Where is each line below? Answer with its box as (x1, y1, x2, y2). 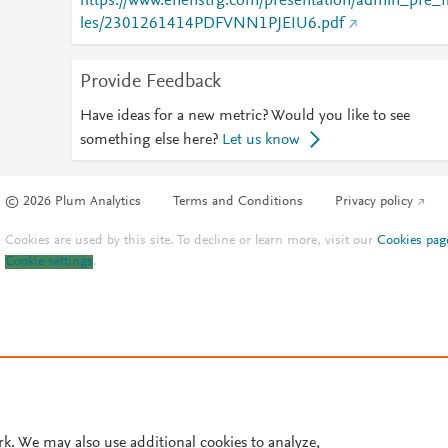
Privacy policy (335, 195, 414, 210)
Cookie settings (5, 255, 94, 270)
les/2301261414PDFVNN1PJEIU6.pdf (79, 16, 344, 32)
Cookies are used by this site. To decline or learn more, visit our (5, 234, 378, 249)
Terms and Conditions (173, 195, 304, 210)
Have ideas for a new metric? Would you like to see (79, 108, 410, 124)
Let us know (221, 132, 300, 148)
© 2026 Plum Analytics (5, 195, 142, 210)
